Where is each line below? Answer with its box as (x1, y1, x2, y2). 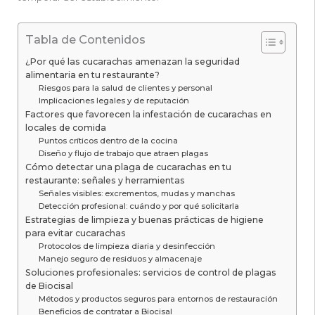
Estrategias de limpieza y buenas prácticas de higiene (25, 214, 264, 226)
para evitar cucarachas (25, 228, 126, 239)
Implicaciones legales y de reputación (39, 96, 190, 106)
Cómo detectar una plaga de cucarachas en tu (25, 162, 231, 173)
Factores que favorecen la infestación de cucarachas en (25, 109, 271, 120)
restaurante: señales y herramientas (25, 175, 185, 186)
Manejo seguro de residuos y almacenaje (39, 254, 202, 264)
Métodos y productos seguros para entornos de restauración (39, 294, 278, 304)
